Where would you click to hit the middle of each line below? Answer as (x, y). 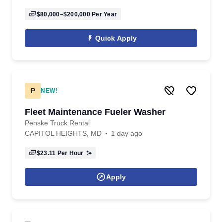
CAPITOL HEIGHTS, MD (63, 133)
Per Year (104, 14)
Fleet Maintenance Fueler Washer (95, 112)
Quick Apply (116, 38)
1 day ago (127, 133)
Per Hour (70, 153)
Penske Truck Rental (57, 123)
